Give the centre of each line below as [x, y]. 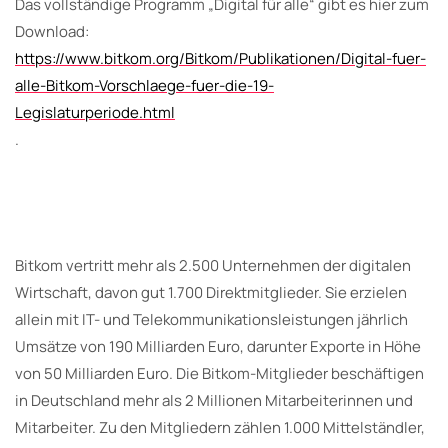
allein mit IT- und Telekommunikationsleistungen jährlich [211, 319]
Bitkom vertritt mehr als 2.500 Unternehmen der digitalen [213, 265]
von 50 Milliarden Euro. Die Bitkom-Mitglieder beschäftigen [219, 373]
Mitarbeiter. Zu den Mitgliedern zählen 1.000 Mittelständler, [220, 427]
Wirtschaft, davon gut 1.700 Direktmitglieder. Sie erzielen [211, 292]
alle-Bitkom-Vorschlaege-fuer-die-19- [144, 85]
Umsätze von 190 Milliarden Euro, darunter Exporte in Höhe [218, 346]
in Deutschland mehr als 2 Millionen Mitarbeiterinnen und [214, 400]
